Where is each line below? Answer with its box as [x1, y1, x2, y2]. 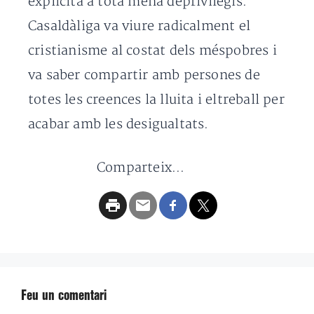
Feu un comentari [21, 290, 107, 302]
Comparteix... [97, 160, 185, 176]
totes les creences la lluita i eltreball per [28, 92, 285, 108]
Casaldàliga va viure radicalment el [28, 18, 251, 34]
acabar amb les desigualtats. [28, 116, 209, 132]
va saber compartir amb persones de [28, 67, 260, 83]
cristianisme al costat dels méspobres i [28, 43, 277, 59]
